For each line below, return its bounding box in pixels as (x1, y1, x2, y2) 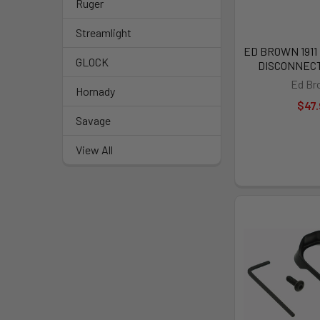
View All (76, 143, 113, 156)
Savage (76, 114, 111, 127)
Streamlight (76, 26, 131, 39)
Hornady (76, 84, 115, 98)
